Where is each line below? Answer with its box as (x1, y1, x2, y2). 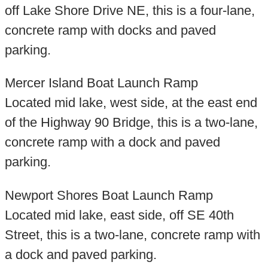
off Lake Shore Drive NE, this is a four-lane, (4, 2, 255, 18)
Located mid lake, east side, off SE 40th (4, 207, 234, 223)
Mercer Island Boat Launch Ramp (4, 75, 198, 91)
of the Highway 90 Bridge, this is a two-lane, (4, 115, 258, 130)
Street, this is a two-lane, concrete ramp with (4, 227, 260, 242)
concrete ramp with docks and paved (4, 22, 216, 38)
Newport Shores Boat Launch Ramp (4, 187, 213, 203)
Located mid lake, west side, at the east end (4, 95, 257, 111)
